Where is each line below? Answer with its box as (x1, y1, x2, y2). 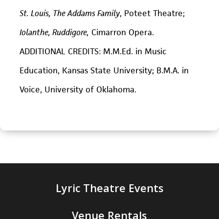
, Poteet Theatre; (120, 7, 185, 19)
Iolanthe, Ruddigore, (20, 26, 89, 38)
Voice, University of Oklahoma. (20, 84, 136, 95)
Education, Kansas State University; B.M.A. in (20, 65, 189, 76)
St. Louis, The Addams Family (20, 7, 120, 19)
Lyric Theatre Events (55, 180, 163, 195)
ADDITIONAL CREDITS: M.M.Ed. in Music (20, 45, 167, 57)
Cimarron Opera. (89, 26, 154, 38)
